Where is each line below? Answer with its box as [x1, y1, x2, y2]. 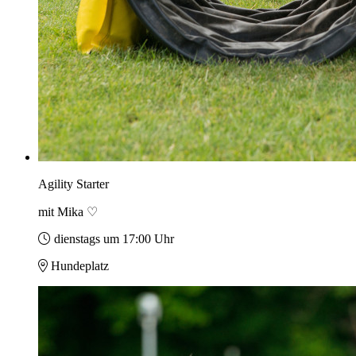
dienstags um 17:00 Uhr [54, 232, 174, 246]
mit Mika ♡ [38, 205, 98, 219]
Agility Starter [38, 177, 109, 192]
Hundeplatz [51, 259, 109, 273]
